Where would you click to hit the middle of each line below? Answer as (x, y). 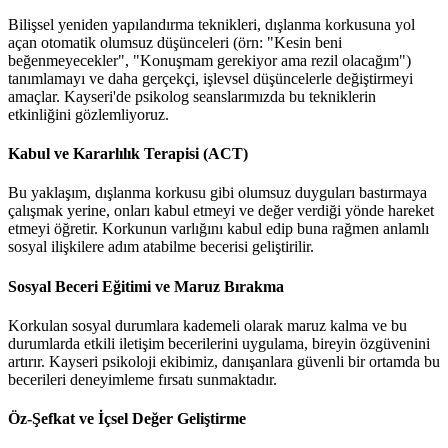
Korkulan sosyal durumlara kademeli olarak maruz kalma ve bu (207, 325)
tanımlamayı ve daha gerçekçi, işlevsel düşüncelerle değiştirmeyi (210, 78)
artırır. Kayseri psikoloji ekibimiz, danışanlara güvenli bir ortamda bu (224, 361)
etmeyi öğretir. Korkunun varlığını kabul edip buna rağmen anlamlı (218, 229)
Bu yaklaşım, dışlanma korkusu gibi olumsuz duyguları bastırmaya (217, 193)
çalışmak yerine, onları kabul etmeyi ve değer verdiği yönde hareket (221, 211)
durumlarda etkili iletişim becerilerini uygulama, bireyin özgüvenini (219, 343)
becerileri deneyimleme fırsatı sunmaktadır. (142, 379)
